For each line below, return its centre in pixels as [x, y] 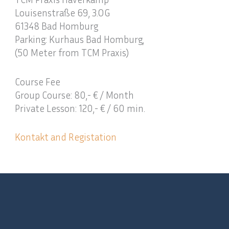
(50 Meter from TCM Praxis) [72, 52]
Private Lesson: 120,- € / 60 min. [80, 108]
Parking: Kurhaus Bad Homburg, [80, 39]
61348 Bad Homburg [57, 26]
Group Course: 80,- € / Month [75, 95]
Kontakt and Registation [66, 137]
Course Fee [38, 81]
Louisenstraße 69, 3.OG [63, 12]
